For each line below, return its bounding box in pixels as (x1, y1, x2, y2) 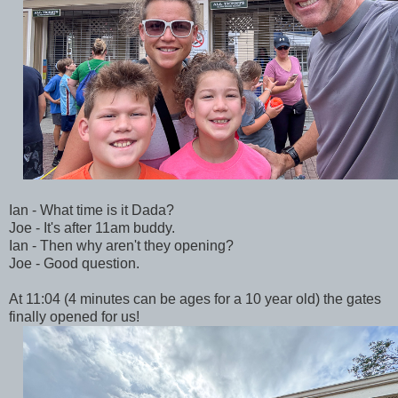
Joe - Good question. (9, 255, 143, 271)
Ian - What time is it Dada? (9, 202, 178, 218)
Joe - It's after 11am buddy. (9, 219, 179, 235)
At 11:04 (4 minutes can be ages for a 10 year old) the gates (9, 291, 381, 306)
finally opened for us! (9, 308, 143, 324)
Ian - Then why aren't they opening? (9, 237, 237, 253)
